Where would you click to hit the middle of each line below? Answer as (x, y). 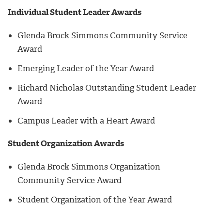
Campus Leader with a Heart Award (86, 120)
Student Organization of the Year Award (95, 199)
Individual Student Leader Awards (75, 12)
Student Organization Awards (66, 143)
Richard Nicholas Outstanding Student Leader (107, 87)
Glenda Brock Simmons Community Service (102, 35)
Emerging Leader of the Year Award (86, 68)
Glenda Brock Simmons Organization (89, 166)
